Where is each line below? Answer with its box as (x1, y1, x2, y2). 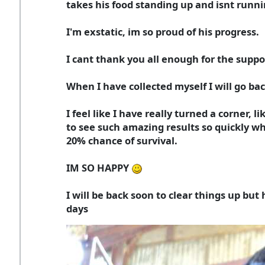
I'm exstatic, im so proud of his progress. (66, 24, 259, 38)
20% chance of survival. (66, 133, 177, 147)
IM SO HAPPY (66, 160, 131, 174)
